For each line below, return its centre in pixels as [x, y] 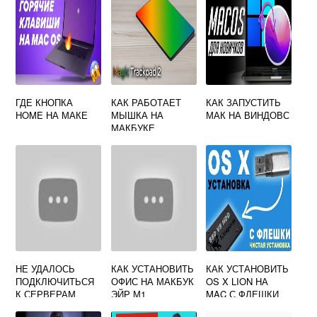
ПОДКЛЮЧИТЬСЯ [55, 281]
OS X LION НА [237, 281]
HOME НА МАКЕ [52, 115]
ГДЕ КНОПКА [45, 102]
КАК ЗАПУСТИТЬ [244, 102]
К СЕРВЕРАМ [46, 294]
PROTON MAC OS [54, 307]
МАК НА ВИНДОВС [248, 115]
